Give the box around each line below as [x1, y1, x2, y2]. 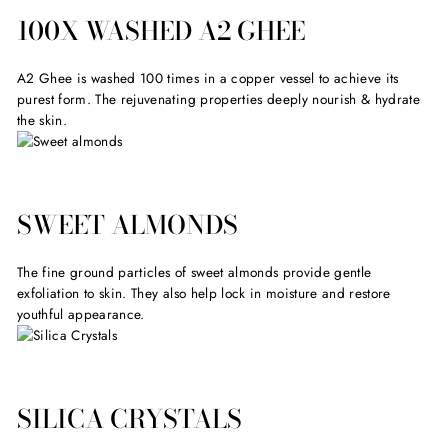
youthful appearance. [17, 303, 145, 324]
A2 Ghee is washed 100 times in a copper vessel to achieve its [17, 67, 399, 88]
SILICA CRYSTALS [17, 398, 242, 438]
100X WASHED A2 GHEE [17, 10, 305, 50]
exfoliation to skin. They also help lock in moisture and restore [17, 282, 391, 303]
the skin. [17, 109, 68, 130]
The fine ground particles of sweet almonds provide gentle [17, 261, 372, 282]
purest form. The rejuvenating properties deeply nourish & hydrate [17, 88, 421, 109]
